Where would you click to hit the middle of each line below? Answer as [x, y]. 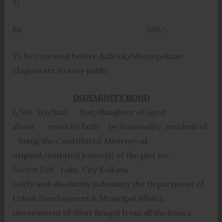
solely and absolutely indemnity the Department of [108, 184]
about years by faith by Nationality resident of [110, 126]
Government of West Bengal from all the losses [102, 212]
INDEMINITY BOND [111, 97]
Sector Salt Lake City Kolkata [103, 169]
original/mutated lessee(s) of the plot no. [109, 155]
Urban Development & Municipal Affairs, [88, 198]
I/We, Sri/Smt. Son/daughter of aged [88, 112]
